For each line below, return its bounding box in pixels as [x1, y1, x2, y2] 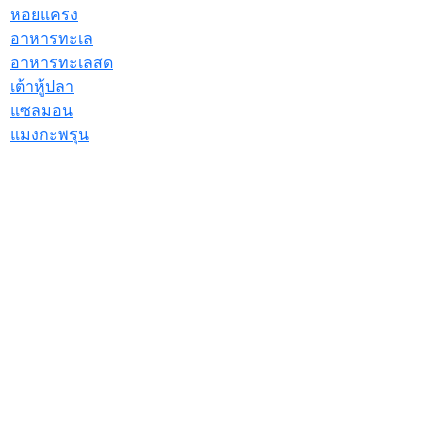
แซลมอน [10, 99, 73, 121]
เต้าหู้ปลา [10, 75, 74, 97]
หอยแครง [10, 3, 78, 25]
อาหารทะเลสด [10, 51, 113, 73]
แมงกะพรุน [10, 123, 89, 145]
